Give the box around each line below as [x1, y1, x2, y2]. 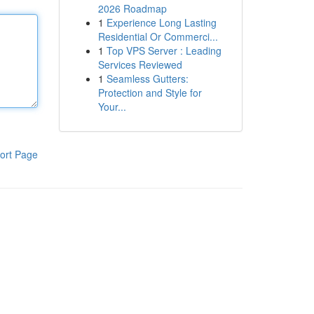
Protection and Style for [97, 86, 202, 100]
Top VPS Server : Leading [106, 43, 221, 57]
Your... [97, 100, 126, 114]
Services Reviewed [97, 57, 182, 71]
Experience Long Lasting [106, 15, 217, 29]
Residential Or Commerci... [97, 29, 218, 43]
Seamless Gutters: [106, 71, 189, 86]
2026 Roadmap [97, 1, 167, 15]
